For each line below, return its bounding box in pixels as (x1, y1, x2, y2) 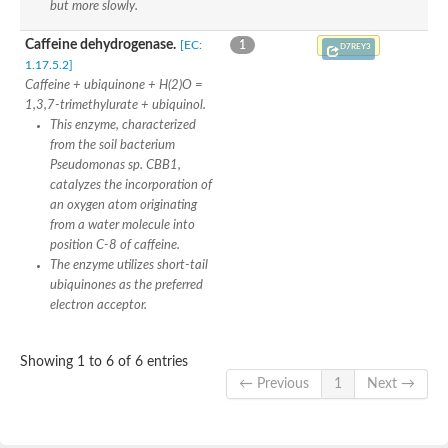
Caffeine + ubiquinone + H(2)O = (25, 78, 203, 91)
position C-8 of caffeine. (50, 238, 180, 251)
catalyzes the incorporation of (50, 178, 212, 191)
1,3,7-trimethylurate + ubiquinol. (25, 98, 206, 111)
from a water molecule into (50, 218, 195, 231)
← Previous (239, 376, 309, 391)
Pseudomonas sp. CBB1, (50, 158, 181, 171)
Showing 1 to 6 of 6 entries (20, 354, 188, 369)
